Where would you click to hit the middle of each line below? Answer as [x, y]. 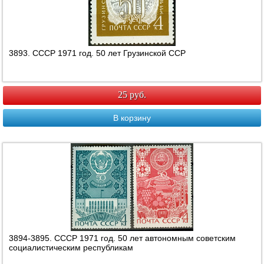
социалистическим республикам [71, 248]
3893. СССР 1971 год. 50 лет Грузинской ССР [98, 53]
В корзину [132, 118]
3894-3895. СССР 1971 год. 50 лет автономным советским [123, 238]
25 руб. [132, 95]
